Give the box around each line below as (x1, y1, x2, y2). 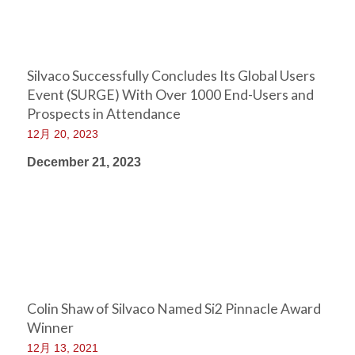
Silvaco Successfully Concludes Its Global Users (26, 67, 315, 84)
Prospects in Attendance (26, 105, 181, 122)
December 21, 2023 (26, 155, 141, 169)
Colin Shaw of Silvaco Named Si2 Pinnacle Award (26, 300, 321, 317)
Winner (26, 319, 74, 336)
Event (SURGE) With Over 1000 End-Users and (26, 86, 314, 103)
